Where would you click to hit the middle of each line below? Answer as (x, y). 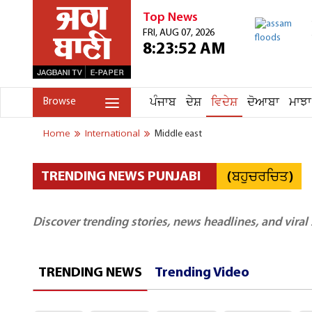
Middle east (178, 134)
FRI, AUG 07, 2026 (179, 33)
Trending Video (202, 273)
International (112, 134)
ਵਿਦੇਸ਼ (224, 103)
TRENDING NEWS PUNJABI (121, 177)
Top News (170, 18)
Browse (60, 102)
